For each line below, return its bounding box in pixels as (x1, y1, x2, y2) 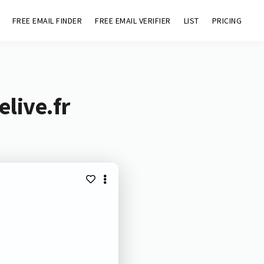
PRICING (212, 15, 242, 26)
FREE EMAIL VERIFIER (95, 15, 171, 26)
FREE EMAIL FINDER (12, 15, 82, 26)
